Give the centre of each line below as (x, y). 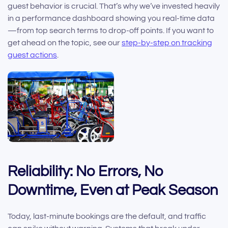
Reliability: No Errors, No (85, 172)
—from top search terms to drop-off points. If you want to (111, 30)
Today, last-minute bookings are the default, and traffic (107, 217)
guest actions (32, 55)
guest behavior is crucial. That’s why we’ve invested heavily (114, 6)
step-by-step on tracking (167, 42)
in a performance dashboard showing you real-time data (111, 18)
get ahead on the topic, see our (65, 42)
